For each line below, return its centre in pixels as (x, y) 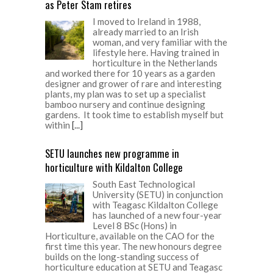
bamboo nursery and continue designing (125, 104)
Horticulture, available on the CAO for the (130, 236)
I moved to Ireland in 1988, (147, 21)
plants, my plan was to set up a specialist (126, 94)
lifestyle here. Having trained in (156, 52)
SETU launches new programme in (112, 153)
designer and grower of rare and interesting (133, 83)
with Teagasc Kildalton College (155, 204)
